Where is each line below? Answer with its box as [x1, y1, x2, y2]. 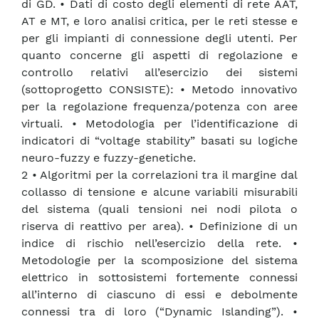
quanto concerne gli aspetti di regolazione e [21, 48, 298, 63]
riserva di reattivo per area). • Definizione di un [21, 219, 298, 234]
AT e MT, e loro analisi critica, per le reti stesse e [21, 14, 298, 28]
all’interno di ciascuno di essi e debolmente [21, 288, 298, 302]
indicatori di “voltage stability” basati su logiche [21, 134, 298, 148]
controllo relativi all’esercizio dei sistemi [21, 66, 298, 80]
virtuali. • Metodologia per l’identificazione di [21, 117, 298, 131]
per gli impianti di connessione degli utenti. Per [21, 31, 298, 46]
